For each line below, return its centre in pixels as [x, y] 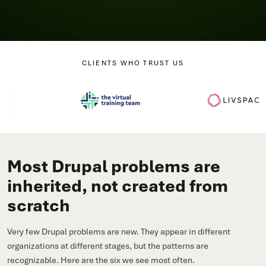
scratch [39, 205]
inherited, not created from [118, 186]
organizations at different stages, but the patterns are [108, 246]
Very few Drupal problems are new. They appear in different [119, 232]
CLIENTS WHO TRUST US [133, 63]
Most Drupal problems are [114, 166]
